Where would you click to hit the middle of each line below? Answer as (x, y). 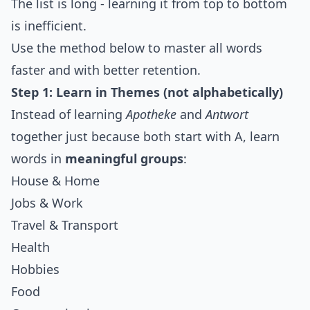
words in (38, 159)
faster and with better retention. (106, 70)
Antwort (227, 115)
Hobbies (35, 270)
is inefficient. (49, 26)
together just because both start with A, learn (145, 137)
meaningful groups (124, 159)
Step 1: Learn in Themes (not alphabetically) (147, 92)
